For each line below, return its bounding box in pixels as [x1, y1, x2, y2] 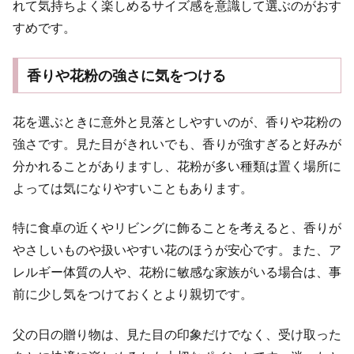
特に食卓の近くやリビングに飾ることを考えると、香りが [13, 221, 341, 235]
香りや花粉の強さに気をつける [26, 67, 226, 84]
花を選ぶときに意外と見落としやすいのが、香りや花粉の [13, 115, 341, 130]
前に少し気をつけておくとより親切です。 [13, 288, 253, 302]
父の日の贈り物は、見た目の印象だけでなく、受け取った [13, 327, 341, 341]
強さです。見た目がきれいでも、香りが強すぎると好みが [13, 137, 341, 152]
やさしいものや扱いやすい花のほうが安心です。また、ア [13, 243, 341, 258]
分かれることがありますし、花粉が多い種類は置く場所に [13, 160, 341, 174]
